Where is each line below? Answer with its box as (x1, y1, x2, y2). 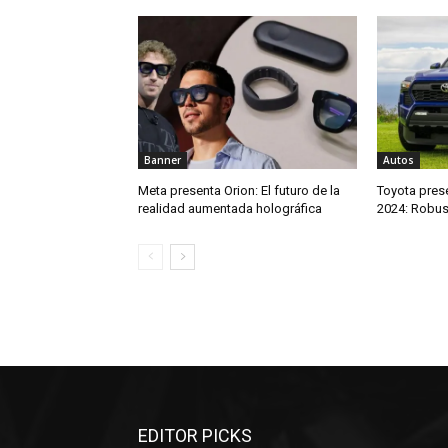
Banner (144, 153, 181, 168)
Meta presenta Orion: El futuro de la (138, 183, 340, 199)
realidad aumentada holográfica (138, 201, 322, 217)
